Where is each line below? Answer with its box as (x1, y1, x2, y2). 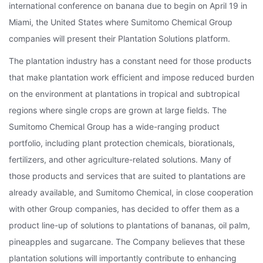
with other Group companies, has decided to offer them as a (9, 204, 240, 214)
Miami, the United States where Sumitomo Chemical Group (9, 17, 232, 27)
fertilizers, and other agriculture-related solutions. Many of (9, 154, 231, 164)
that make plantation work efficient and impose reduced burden (9, 72, 254, 82)
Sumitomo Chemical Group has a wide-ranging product (9, 122, 220, 131)
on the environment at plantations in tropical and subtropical (9, 89, 240, 99)
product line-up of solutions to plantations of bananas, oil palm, (9, 220, 250, 230)
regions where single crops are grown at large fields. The (9, 105, 227, 115)
